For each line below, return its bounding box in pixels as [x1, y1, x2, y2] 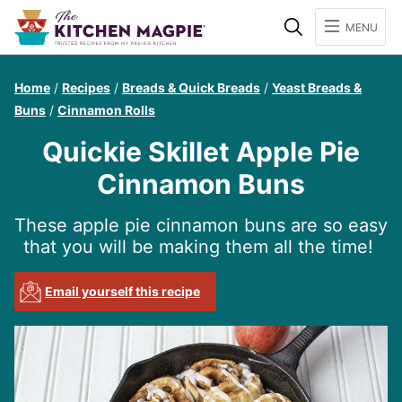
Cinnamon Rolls [57, 102, 155, 118]
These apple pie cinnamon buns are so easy [14, 214, 388, 236]
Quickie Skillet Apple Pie [42, 135, 360, 168]
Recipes [62, 80, 110, 95]
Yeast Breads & [272, 80, 362, 95]
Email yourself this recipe [45, 284, 200, 299]
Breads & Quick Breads [122, 80, 260, 95]
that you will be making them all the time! [23, 236, 379, 258]
